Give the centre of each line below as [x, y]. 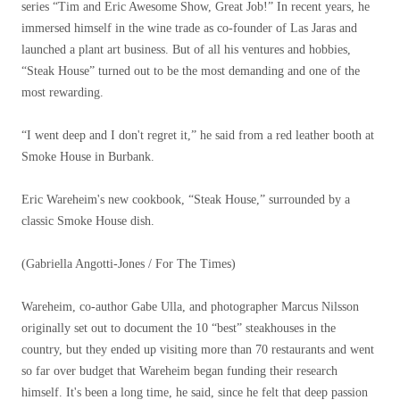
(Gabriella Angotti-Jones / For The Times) [129, 264]
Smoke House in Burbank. [88, 157]
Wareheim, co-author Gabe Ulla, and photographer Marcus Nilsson [190, 307]
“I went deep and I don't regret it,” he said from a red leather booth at [198, 135]
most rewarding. [62, 92]
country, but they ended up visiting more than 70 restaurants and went [198, 350]
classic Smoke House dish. [88, 221]
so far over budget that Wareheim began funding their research [179, 371]
